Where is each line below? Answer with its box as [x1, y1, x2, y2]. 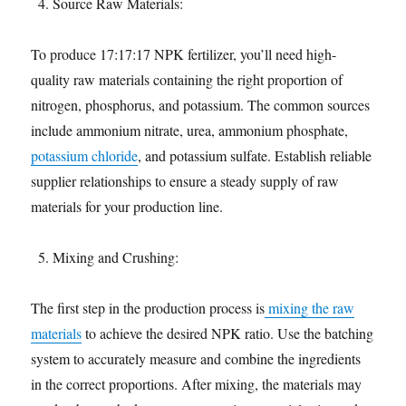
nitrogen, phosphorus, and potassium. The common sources [31, 95, 371, 114]
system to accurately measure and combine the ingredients [31, 349, 362, 368]
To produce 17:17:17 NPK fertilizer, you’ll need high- [31, 44, 337, 63]
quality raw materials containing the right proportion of [31, 70, 343, 89]
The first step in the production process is [31, 298, 266, 317]
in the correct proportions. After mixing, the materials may [31, 374, 362, 393]
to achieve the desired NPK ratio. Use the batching [82, 324, 374, 343]
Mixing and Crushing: [53, 247, 179, 266]
